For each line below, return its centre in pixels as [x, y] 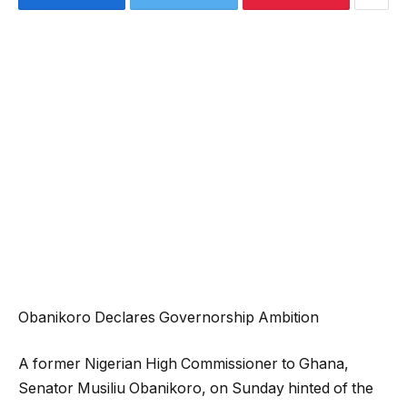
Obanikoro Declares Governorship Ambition [169, 317]
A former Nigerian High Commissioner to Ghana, [184, 364]
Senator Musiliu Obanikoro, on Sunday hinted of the [196, 389]
